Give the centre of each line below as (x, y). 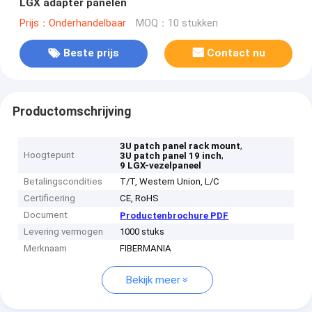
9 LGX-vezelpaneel (161, 166)
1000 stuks (142, 232)
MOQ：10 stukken (177, 23)
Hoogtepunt (49, 155)
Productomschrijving (71, 111)
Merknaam (46, 249)
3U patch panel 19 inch (171, 156)
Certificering (50, 198)
